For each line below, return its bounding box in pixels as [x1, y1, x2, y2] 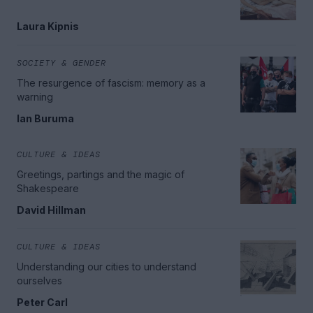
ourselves [17, 274, 62, 286]
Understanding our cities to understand [17, 260, 196, 272]
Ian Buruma [17, 112, 74, 124]
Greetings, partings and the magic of [17, 168, 184, 180]
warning [17, 90, 53, 103]
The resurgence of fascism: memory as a [17, 76, 205, 89]
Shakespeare [17, 182, 79, 194]
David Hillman [17, 203, 86, 216]
